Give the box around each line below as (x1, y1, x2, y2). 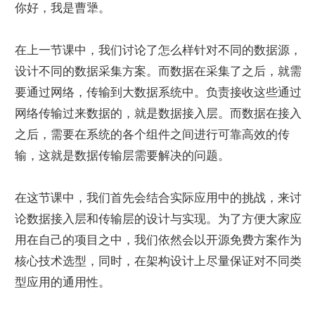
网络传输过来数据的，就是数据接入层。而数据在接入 (15, 106, 302, 120)
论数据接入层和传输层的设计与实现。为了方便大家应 (15, 212, 302, 226)
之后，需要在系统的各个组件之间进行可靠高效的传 (15, 127, 290, 141)
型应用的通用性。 (15, 275, 110, 289)
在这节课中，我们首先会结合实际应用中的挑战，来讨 (15, 191, 302, 205)
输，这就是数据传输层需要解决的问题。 (15, 148, 230, 162)
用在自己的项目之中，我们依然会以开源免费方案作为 (15, 233, 302, 247)
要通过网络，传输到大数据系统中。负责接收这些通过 (15, 85, 302, 99)
